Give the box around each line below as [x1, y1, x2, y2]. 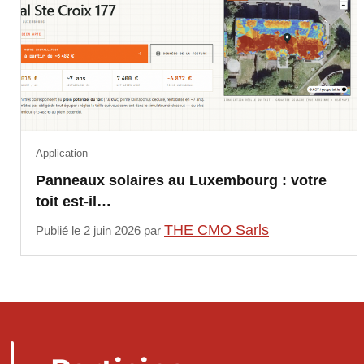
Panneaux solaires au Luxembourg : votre [35, 172, 327, 189]
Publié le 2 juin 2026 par [35, 223, 164, 237]
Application [35, 147, 88, 160]
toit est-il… [35, 193, 111, 210]
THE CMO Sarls [163, 221, 269, 238]
